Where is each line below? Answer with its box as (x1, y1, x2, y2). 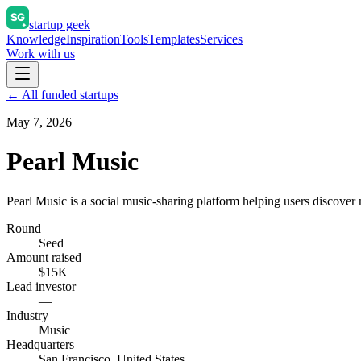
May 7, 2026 (6, 115, 72, 129)
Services (200, 32, 243, 46)
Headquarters (6, 337, 74, 351)
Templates (148, 32, 200, 46)
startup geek (29, 18, 90, 31)
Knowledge (6, 32, 66, 46)
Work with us (6, 47, 75, 60)
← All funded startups (6, 88, 118, 102)
